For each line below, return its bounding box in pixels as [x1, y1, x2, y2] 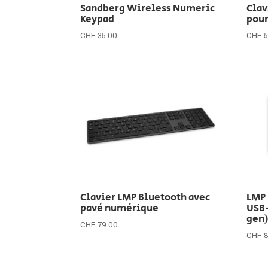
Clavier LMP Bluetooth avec [80, 190, 211, 205]
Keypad [80, 11, 115, 26]
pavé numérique [80, 200, 159, 215]
